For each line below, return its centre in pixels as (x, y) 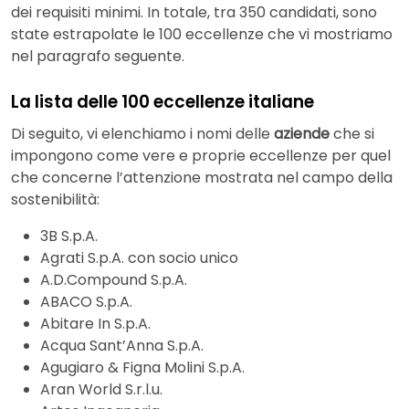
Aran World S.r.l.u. (101, 390)
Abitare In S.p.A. (95, 324)
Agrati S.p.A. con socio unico (139, 258)
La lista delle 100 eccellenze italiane (163, 101)
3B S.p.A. (69, 236)
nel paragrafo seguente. (98, 56)
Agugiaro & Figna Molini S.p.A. (142, 368)
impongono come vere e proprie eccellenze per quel (201, 156)
